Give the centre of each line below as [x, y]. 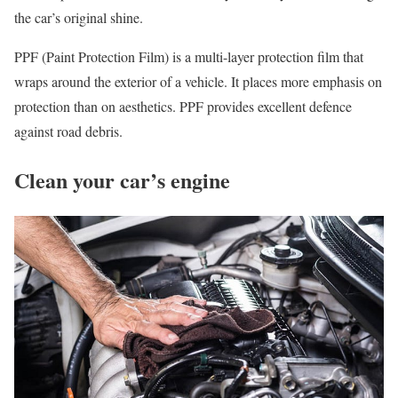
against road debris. [68, 131]
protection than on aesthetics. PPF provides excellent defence [183, 106]
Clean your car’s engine [122, 179]
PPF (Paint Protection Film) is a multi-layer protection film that [189, 56]
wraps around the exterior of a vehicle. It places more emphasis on [198, 81]
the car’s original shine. [79, 17]
